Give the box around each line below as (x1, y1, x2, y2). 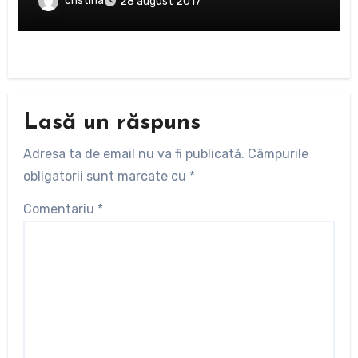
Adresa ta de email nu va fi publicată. (22, 145, 245, 161)
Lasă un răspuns (22, 112, 201, 135)
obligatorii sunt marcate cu (22, 168, 189, 184)
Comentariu (22, 201, 97, 217)
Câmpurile (247, 145, 308, 161)
